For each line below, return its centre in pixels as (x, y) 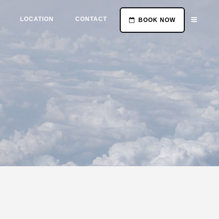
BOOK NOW (157, 20)
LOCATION (37, 19)
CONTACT (91, 19)
